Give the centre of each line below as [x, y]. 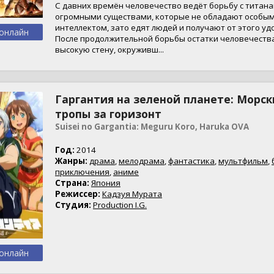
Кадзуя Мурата [132, 194]
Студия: [73, 205]
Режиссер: [78, 194]
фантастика [191, 161]
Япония [106, 183]
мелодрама [142, 161]
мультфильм [243, 161]
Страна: [72, 183]
